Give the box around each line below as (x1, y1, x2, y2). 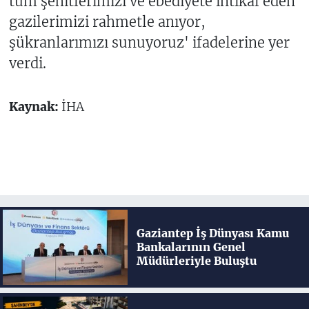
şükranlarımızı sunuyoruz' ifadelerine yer (8, 34, 290, 52)
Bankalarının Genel (136, 240, 246, 255)
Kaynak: (8, 99, 61, 115)
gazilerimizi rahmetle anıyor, (8, 13, 206, 31)
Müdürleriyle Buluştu (136, 254, 257, 268)
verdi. (8, 54, 46, 72)
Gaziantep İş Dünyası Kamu (136, 226, 289, 241)
